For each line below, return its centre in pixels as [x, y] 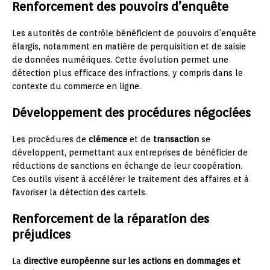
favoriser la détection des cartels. [80, 192]
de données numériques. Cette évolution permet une [120, 59]
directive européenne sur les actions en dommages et [132, 261]
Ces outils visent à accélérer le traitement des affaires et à [130, 179]
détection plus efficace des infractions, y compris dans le [127, 73]
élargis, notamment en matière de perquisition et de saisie [129, 46]
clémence [108, 139]
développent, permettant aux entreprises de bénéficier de [130, 152]
